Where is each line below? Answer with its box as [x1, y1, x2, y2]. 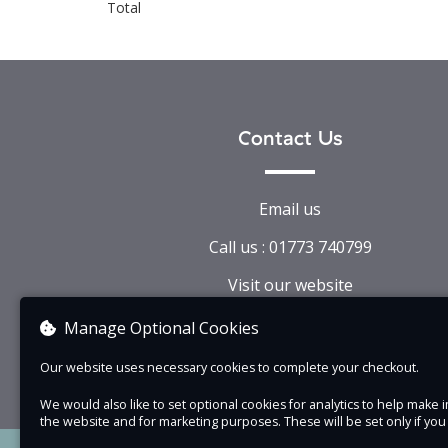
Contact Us [238, 129, 343, 149]
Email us [259, 198, 322, 220]
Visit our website [227, 274, 353, 296]
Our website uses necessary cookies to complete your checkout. [40, 359, 419, 376]
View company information [189, 312, 391, 334]
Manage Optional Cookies [64, 317, 259, 339]
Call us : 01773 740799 [208, 236, 372, 258]
